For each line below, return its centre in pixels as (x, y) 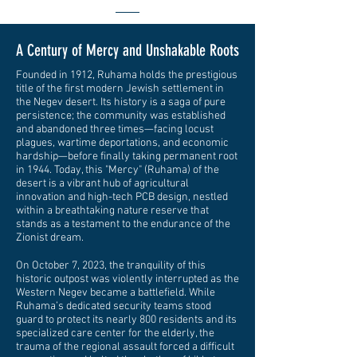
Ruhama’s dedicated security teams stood (114, 306)
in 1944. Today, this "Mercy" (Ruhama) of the (118, 170)
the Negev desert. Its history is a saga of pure (121, 102)
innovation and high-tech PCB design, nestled (122, 197)
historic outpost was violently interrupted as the (127, 279)
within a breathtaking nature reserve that (112, 211)
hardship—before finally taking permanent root (127, 157)
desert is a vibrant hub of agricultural (102, 184)
